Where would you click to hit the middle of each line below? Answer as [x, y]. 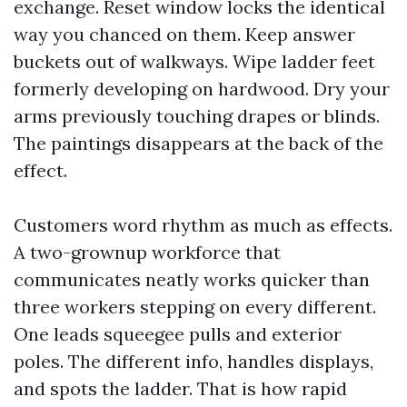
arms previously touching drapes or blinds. [197, 116]
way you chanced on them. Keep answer [184, 34]
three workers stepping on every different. [195, 307]
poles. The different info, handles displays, [194, 361]
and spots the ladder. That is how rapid [180, 388]
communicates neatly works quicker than [192, 279]
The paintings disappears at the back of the [199, 143]
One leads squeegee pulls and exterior [178, 334]
